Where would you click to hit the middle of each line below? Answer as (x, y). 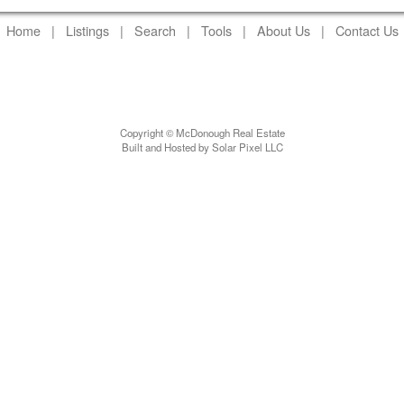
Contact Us (367, 30)
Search (155, 30)
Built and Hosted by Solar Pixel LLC (202, 147)
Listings (87, 30)
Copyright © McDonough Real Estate (202, 132)
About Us (283, 30)
